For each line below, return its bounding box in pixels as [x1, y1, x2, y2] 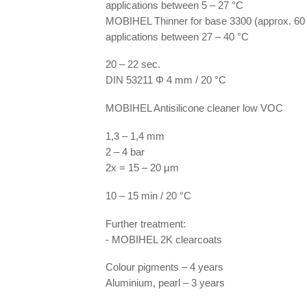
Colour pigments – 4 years [106, 261, 223, 273]
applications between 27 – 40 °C [106, 31, 249, 42]
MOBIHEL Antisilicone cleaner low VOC [106, 102, 286, 114]
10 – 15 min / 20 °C [106, 190, 191, 201]
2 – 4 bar [106, 146, 145, 158]
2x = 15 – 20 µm [106, 162, 179, 173]
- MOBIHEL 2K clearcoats [106, 234, 228, 245]
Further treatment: [106, 218, 186, 230]
